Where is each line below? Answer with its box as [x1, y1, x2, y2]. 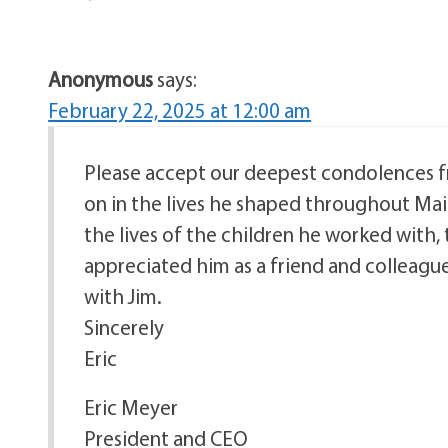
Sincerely [84, 314, 165, 340]
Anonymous [48, 66, 154, 92]
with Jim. [84, 283, 163, 309]
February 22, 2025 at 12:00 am [48, 97, 312, 123]
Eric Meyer [84, 394, 179, 420]
